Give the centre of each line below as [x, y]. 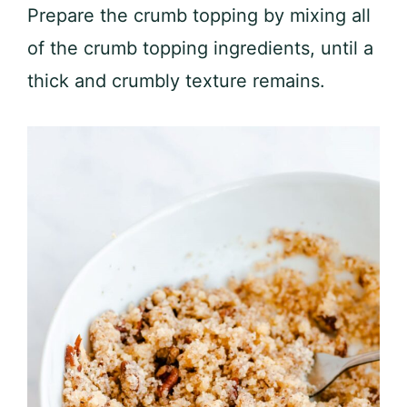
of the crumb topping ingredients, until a [200, 48]
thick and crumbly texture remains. [176, 80]
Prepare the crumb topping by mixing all [199, 15]
